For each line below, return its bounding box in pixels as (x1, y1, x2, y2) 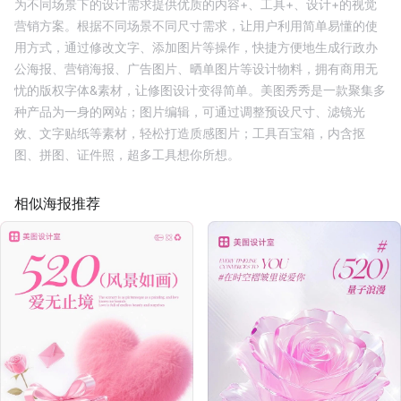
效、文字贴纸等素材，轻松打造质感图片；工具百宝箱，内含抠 (14, 125, 365, 141)
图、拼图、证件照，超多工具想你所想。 (14, 147, 240, 162)
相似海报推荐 (14, 194, 100, 212)
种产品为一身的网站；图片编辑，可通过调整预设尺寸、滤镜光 (14, 104, 365, 119)
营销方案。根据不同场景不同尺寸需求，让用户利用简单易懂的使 (14, 18, 378, 33)
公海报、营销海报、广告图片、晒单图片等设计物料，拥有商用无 (14, 61, 378, 76)
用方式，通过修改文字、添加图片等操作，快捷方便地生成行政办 (14, 39, 378, 55)
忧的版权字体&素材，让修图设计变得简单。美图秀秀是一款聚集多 (14, 82, 386, 98)
